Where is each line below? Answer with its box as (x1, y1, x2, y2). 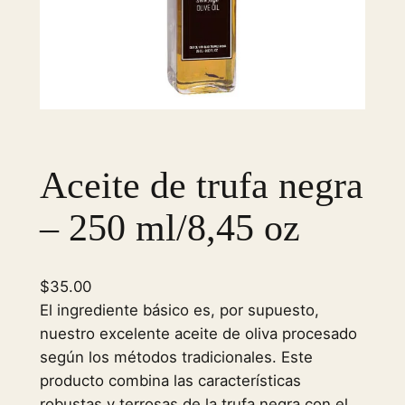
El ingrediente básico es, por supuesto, (39, 301, 319, 320)
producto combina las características (39, 372, 301, 391)
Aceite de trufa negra (39, 165, 363, 207)
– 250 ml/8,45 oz (39, 207, 300, 250)
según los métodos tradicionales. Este (39, 348, 313, 367)
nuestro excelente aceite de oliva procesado (39, 325, 357, 344)
